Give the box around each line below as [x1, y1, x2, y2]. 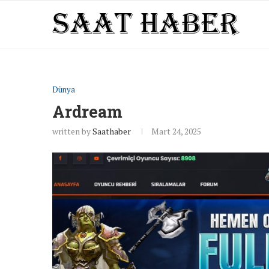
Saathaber [92, 125, 131, 137]
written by [52, 125, 92, 137]
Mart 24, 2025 [151, 125, 201, 137]
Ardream [52, 101, 122, 122]
